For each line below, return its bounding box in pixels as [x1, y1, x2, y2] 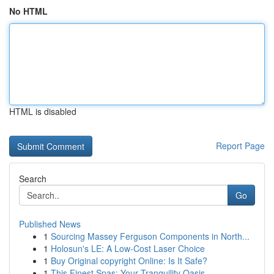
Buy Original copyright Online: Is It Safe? [51, 254, 207, 267]
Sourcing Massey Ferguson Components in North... [51, 230, 250, 242]
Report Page [216, 139, 265, 152]
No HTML [9, 5, 48, 17]
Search [19, 172, 46, 185]
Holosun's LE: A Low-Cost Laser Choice [51, 242, 205, 254]
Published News [19, 218, 81, 230]
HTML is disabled [9, 105, 76, 117]
